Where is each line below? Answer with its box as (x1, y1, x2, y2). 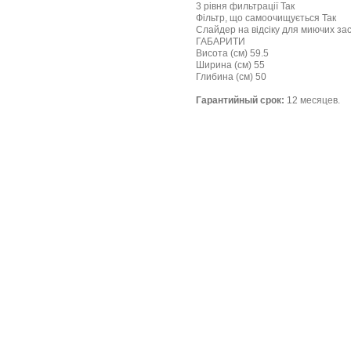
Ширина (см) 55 (196, 60, 265, 71)
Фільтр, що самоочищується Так (196, 13, 336, 24)
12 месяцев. (284, 95, 340, 106)
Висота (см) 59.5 (196, 48, 269, 59)
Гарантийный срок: (196, 95, 284, 106)
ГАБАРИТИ (196, 36, 245, 47)
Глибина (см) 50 (196, 71, 266, 82)
